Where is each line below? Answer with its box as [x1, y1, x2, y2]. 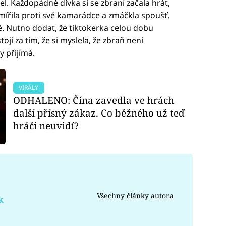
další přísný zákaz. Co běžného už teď [13, 106, 185, 119]
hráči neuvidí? [13, 119, 79, 132]
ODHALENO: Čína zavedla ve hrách [13, 93, 175, 106]
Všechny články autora [97, 191, 174, 201]
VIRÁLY [19, 83, 39, 92]
